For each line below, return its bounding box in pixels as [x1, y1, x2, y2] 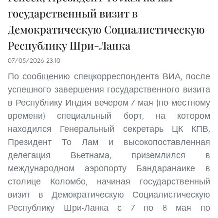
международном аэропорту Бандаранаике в [8, 162, 210, 174]
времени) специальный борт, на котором [8, 109, 210, 121]
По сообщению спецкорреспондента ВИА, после [8, 70, 210, 82]
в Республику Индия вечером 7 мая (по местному [8, 96, 210, 108]
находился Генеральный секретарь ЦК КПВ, [8, 123, 210, 134]
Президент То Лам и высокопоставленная [8, 136, 210, 147]
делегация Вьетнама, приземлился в [8, 149, 210, 161]
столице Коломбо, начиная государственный [8, 175, 210, 187]
